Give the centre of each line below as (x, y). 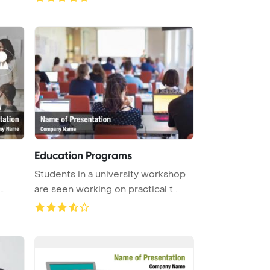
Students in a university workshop (110, 174)
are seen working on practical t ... (108, 189)
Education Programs (83, 155)
